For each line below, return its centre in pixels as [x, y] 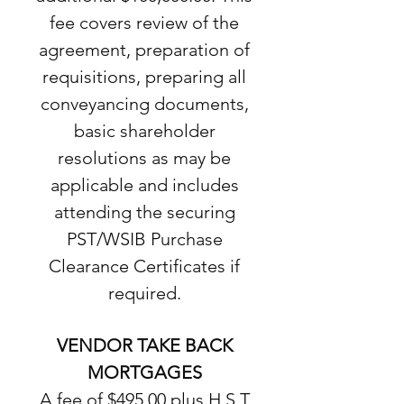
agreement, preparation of [144, 50]
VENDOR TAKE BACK [144, 345]
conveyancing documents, [144, 104]
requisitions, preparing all [144, 77]
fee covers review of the [144, 23]
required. [144, 293]
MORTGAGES [144, 372]
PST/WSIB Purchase [144, 239]
